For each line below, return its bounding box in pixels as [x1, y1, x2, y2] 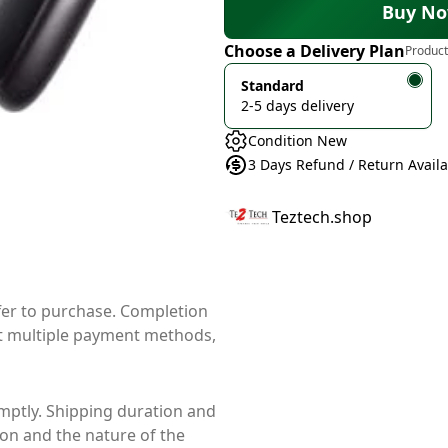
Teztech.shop [272, 206, 372, 228]
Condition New [248, 131, 347, 150]
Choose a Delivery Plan [224, 40, 405, 62]
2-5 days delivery [241, 96, 354, 115]
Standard [241, 76, 304, 95]
